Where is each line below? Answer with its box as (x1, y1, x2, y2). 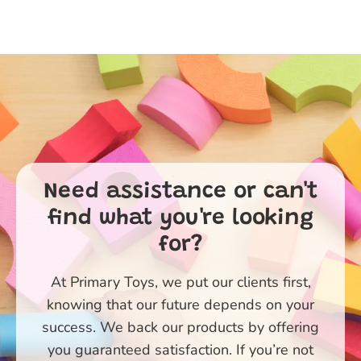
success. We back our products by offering (42, 317, 319, 337)
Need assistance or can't (43, 180, 318, 203)
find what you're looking (48, 206, 313, 230)
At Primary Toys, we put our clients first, (50, 272, 311, 292)
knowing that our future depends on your (47, 294, 314, 314)
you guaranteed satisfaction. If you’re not (48, 339, 313, 359)
